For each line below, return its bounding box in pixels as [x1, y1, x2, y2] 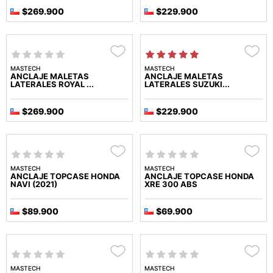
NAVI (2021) [10, 179, 57, 190]
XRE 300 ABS [144, 179, 197, 190]
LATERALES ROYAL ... [10, 79, 94, 90]
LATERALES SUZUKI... [144, 79, 230, 90]
